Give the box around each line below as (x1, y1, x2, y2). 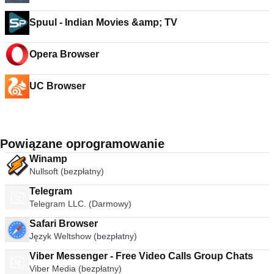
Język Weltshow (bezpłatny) (29, 231, 137, 241)
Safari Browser (29, 218, 98, 229)
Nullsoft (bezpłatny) (29, 166, 104, 176)
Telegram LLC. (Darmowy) (29, 199, 131, 209)
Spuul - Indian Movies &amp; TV (29, 17, 177, 28)
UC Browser (29, 81, 86, 91)
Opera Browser (29, 49, 99, 59)
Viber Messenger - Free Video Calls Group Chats (194, 251, 253, 261)
